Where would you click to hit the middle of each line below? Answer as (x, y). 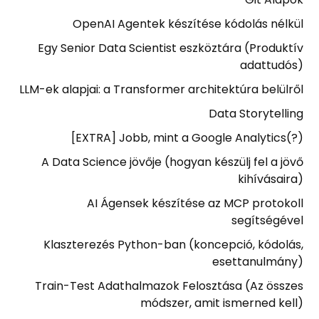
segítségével (267, 220)
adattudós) (271, 65)
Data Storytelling (256, 114)
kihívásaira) (270, 179)
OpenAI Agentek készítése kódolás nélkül (188, 24)
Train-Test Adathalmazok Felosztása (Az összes (169, 286)
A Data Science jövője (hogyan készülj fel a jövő (172, 162)
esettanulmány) (257, 262)
